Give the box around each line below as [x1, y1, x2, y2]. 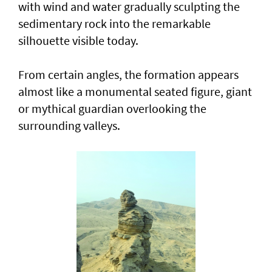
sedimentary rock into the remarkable [18, 16, 211, 32]
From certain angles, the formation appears [18, 67, 239, 83]
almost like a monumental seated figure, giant [18, 84, 252, 100]
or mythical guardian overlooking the [18, 101, 206, 117]
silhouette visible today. [18, 33, 138, 49]
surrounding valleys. [18, 118, 120, 134]
